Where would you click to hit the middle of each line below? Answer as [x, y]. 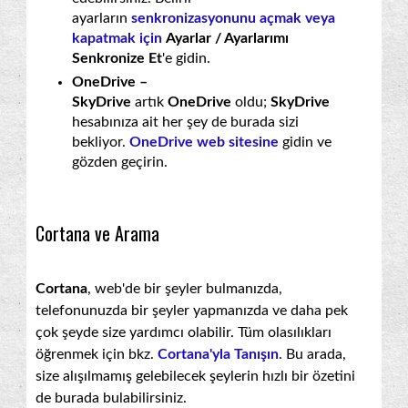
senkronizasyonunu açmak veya [233, 18]
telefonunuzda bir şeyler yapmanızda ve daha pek [192, 310]
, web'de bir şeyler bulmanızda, [185, 288]
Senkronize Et [117, 58]
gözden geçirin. [120, 162]
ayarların [102, 18]
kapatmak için [117, 38]
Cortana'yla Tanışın [218, 354]
